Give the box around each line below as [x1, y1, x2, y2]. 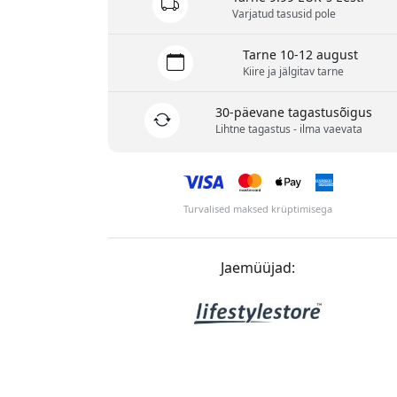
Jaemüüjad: [221, 258, 296, 278]
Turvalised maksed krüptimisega [183, 202, 333, 216]
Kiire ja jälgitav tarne [243, 64, 345, 80]
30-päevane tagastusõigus [215, 104, 373, 121]
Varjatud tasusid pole [231, 6, 336, 22]
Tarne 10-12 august [243, 46, 359, 64]
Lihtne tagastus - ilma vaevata [215, 121, 363, 137]
